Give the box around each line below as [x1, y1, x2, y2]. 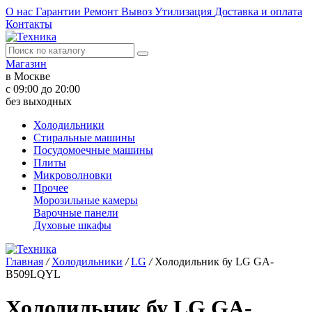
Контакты [6, 18, 52, 30]
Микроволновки [33, 169, 112, 181]
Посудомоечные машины [33, 144, 153, 156]
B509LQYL [6, 268, 61, 280]
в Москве [6, 70, 50, 82]
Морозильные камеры [33, 194, 138, 206]
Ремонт [84, 6, 121, 17]
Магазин [6, 58, 47, 70]
